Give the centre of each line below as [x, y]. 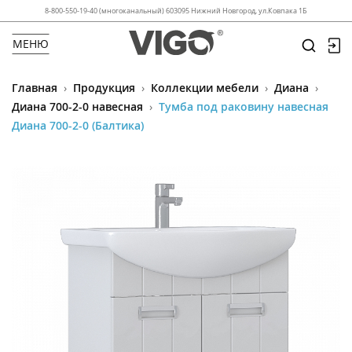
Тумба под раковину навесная [244, 106]
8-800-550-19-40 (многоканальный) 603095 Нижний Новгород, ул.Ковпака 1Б [176, 11]
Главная [35, 87]
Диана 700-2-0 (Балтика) [78, 125]
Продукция [104, 87]
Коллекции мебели [205, 87]
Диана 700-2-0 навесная [77, 106]
